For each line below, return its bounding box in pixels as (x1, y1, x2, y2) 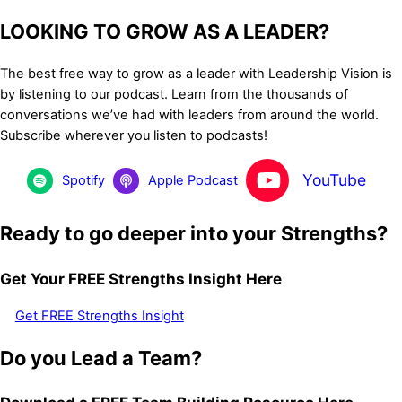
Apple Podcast (148, 171, 239, 188)
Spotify (62, 171, 106, 188)
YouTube (301, 170, 366, 190)
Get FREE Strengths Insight (14, 307, 184, 324)
